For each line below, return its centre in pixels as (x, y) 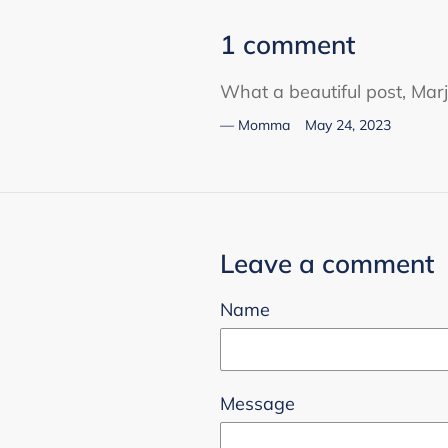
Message (258, 404)
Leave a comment (327, 262)
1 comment (288, 44)
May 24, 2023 (348, 124)
